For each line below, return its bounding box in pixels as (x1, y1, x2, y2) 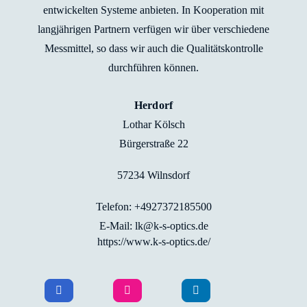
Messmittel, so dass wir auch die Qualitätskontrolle (44, 42, 263, 54)
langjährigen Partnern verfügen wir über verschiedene (38, 23, 269, 35)
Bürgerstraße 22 (119, 138, 188, 149)
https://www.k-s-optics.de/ (97, 236, 210, 247)
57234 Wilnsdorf (117, 169, 190, 181)
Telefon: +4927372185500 (95, 201, 212, 212)
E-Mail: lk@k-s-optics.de (99, 220, 208, 232)
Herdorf (134, 99, 173, 111)
